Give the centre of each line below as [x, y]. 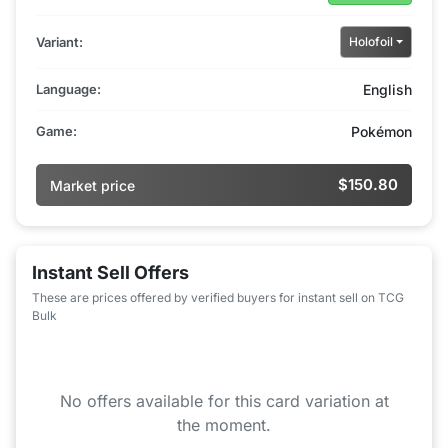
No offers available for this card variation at [224, 401]
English [387, 90]
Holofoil [370, 42]
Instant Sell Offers [110, 273]
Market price [92, 185]
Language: [68, 89]
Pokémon [381, 132]
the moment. [224, 425]
